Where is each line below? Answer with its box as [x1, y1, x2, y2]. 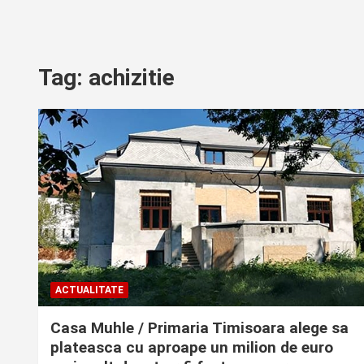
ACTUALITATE [55, 284, 123, 296]
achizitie [89, 64, 175, 91]
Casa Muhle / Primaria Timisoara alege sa [50, 318, 349, 337]
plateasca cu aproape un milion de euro [50, 337, 333, 357]
